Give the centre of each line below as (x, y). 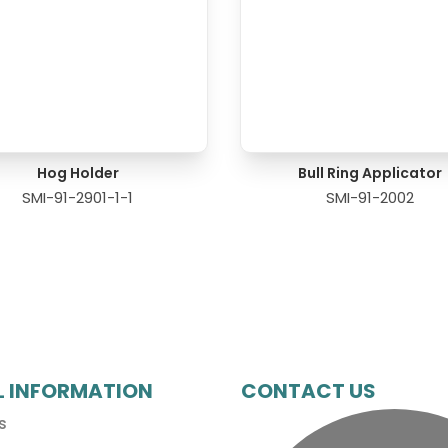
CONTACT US (308, 390)
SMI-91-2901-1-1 (78, 198)
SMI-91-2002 (370, 198)
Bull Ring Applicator (370, 173)
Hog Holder (77, 173)
